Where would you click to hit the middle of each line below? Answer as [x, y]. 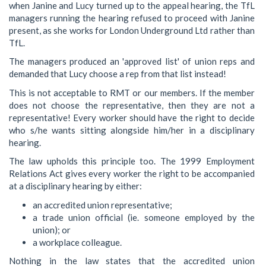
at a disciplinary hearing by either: [75, 186]
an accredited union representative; [102, 205]
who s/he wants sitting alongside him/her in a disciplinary [132, 130]
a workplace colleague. [77, 242]
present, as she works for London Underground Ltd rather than [132, 30]
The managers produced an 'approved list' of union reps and [132, 61]
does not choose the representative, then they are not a [132, 105]
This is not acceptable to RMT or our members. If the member [132, 92]
